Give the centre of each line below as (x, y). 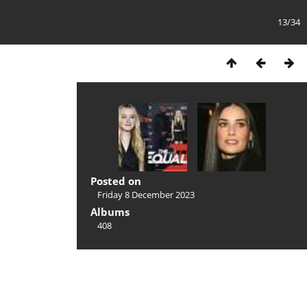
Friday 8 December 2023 (146, 195)
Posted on (116, 181)
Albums (110, 212)
